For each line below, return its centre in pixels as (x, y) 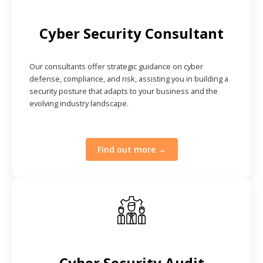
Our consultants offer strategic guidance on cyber (116, 66)
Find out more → (131, 149)
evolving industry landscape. (79, 103)
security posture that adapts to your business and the (124, 91)
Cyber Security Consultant (131, 33)
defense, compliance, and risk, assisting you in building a (129, 78)
